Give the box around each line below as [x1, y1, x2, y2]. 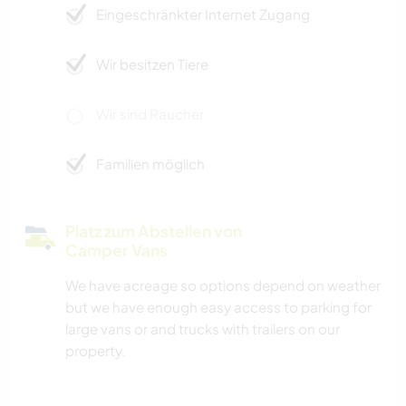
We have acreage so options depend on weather [65, 276, 381, 295]
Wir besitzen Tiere [96, 55, 208, 73]
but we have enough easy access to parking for [65, 298, 372, 316]
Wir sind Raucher [96, 105, 204, 123]
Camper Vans [65, 240, 168, 261]
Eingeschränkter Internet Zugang [96, 5, 310, 24]
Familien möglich [96, 155, 205, 173]
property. [65, 342, 125, 360]
